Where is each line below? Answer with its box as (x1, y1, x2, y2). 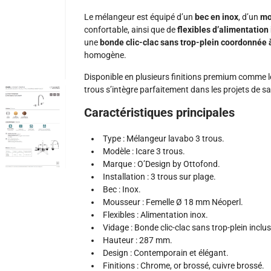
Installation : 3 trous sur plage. (103, 172, 216, 181)
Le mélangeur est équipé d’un (84, 12, 195, 22)
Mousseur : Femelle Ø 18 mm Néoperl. (103, 197, 243, 207)
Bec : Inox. (103, 184, 141, 194)
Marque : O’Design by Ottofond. (103, 159, 220, 169)
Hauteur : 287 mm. (103, 235, 172, 245)
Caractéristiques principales (84, 105, 235, 120)
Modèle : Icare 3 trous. (103, 146, 185, 156)
